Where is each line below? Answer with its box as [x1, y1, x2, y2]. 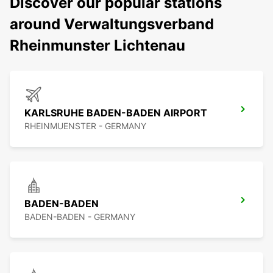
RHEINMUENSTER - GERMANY [24, 121, 146, 132]
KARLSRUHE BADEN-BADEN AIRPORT [24, 107, 207, 119]
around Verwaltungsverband [10, 15, 214, 34]
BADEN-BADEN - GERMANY [24, 211, 135, 222]
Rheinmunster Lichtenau [10, 37, 185, 55]
